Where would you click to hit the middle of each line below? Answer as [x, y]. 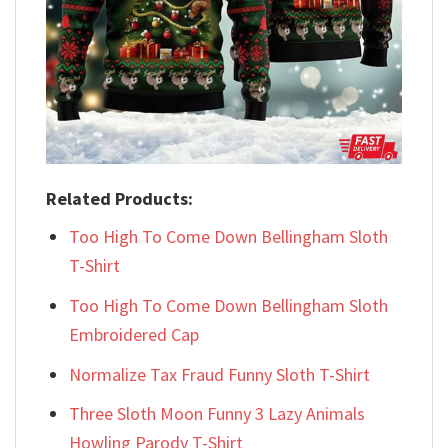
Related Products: [119, 198]
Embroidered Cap [134, 334]
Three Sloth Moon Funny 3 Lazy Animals [217, 414]
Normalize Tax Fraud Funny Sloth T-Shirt [220, 374]
